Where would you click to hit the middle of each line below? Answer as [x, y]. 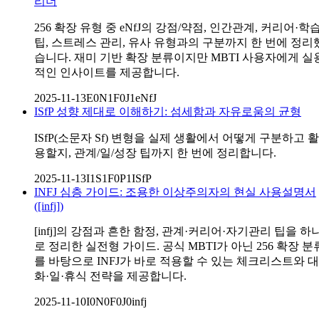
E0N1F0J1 [111, 98]
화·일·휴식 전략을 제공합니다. [110, 276]
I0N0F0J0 [109, 302]
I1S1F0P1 [109, 179]
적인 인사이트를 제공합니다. [107, 73]
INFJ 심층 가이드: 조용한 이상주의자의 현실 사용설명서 [175, 192]
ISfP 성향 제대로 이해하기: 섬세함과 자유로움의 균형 [168, 112]
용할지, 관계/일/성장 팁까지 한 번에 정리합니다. [155, 153]
